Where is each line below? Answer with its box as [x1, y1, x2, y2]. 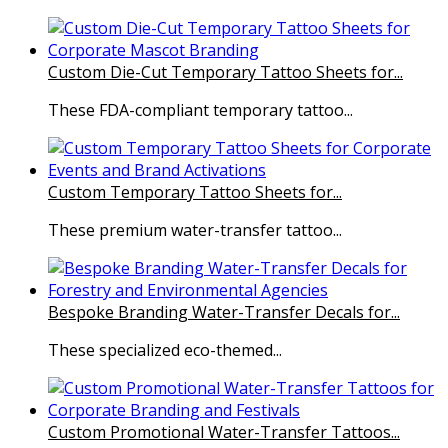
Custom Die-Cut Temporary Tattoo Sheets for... [48, 61, 403, 84]
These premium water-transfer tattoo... [48, 219, 342, 242]
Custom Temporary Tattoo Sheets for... [48, 181, 342, 204]
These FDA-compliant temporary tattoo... [48, 99, 353, 122]
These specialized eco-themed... [48, 339, 282, 362]
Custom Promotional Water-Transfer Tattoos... [48, 421, 400, 444]
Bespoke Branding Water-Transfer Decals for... [48, 301, 400, 324]
